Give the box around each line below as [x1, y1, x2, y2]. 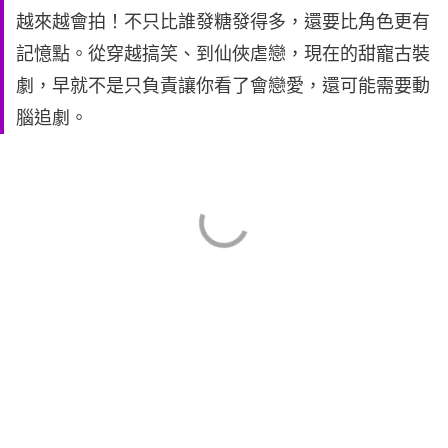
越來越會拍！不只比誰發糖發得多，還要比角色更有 [16, 11, 430, 33]
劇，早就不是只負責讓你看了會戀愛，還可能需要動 [16, 75, 430, 97]
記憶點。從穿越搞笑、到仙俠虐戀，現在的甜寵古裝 [16, 43, 430, 65]
